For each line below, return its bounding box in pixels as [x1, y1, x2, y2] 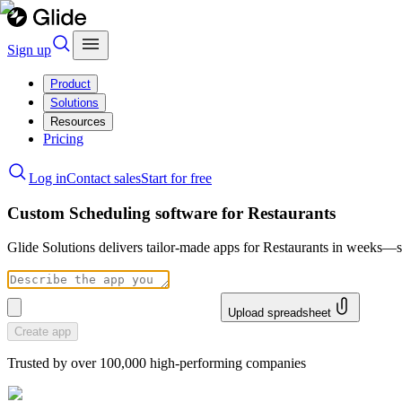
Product [50, 77, 91, 91]
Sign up [7, 42, 51, 57]
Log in [29, 170, 66, 186]
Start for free [141, 170, 212, 186]
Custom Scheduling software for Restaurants [7, 203, 336, 223]
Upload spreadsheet [228, 306, 331, 320]
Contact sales [66, 170, 141, 186]
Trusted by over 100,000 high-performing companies [7, 355, 306, 371]
